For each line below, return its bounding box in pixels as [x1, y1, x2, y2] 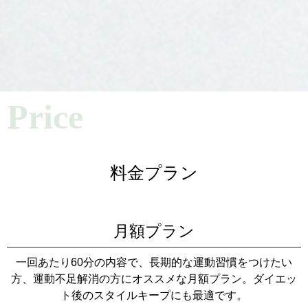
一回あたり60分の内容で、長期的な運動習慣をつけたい [16, 256, 292, 269]
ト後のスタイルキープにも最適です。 [60, 289, 247, 302]
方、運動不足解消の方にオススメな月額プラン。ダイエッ [11, 273, 297, 285]
